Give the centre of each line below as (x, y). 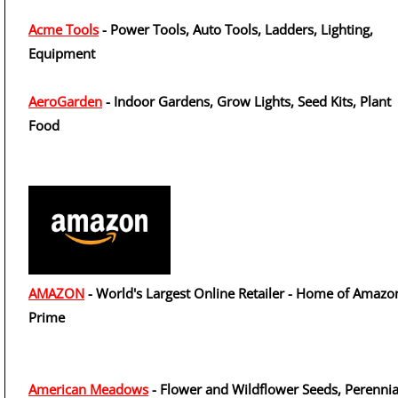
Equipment (62, 53)
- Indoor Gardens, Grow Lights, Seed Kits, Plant (247, 101)
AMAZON (56, 293)
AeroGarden (65, 101)
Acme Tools (64, 29)
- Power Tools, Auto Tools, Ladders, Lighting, (236, 29)
